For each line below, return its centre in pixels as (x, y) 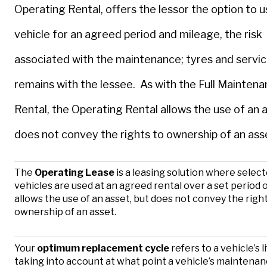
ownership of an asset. (65, 212)
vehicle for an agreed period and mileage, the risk (138, 35)
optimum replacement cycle (103, 248)
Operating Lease (74, 172)
